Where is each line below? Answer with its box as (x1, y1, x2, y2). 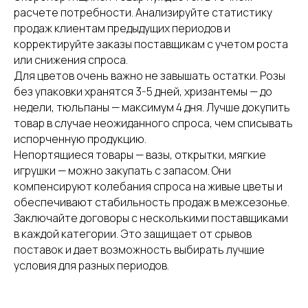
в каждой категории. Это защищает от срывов (14, 226, 252, 241)
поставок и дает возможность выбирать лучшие (14, 242, 265, 257)
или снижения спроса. (14, 52, 128, 67)
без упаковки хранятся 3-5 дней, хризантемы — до (14, 84, 272, 99)
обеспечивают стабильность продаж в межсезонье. (14, 195, 289, 210)
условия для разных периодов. (14, 258, 169, 273)
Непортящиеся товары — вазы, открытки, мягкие (14, 147, 266, 162)
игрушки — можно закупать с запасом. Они (14, 163, 231, 178)
